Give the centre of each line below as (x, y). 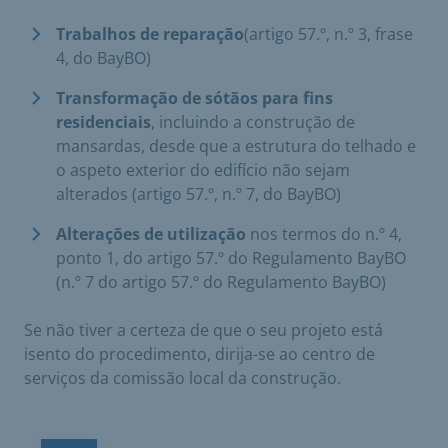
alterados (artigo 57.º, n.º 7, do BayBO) (198, 194)
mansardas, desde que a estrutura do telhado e (236, 146)
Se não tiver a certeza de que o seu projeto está (203, 330)
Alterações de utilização (151, 234)
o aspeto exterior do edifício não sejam (203, 170)
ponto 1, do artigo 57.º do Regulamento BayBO (231, 258)
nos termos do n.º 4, (324, 234)
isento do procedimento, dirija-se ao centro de (199, 354)
